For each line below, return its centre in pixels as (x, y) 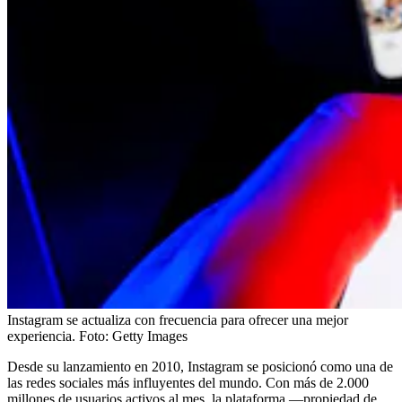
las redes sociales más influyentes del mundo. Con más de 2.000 (188, 382)
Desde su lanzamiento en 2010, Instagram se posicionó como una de (200, 366)
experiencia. (41, 336)
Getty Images (150, 336)
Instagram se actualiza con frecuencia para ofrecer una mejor (178, 319)
